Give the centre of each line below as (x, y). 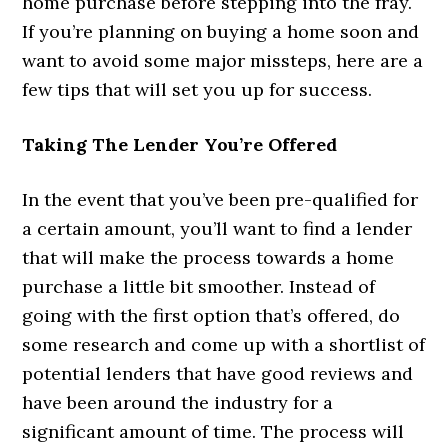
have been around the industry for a (178, 402)
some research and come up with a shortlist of (224, 344)
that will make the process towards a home (208, 257)
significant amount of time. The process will (213, 431)
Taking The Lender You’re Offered (180, 144)
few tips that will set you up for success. (197, 89)
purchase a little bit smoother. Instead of (199, 286)
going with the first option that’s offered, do (211, 315)
